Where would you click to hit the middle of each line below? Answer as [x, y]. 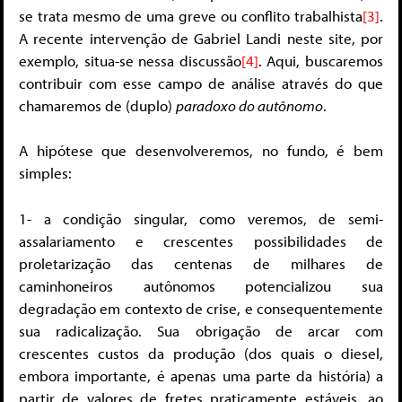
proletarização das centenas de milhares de [201, 263]
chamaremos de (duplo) [97, 105]
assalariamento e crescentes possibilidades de [201, 240]
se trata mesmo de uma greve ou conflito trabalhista [191, 15]
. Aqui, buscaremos [321, 60]
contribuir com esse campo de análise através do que [201, 83]
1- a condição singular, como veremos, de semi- [201, 218]
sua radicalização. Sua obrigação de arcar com [201, 330]
